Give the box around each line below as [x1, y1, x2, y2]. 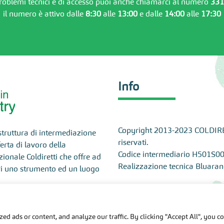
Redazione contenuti [118, 185, 189, 195]
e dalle [137, 8, 164, 18]
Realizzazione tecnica [118, 161, 195, 171]
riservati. [118, 137, 148, 147]
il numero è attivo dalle [3, 8, 85, 18]
